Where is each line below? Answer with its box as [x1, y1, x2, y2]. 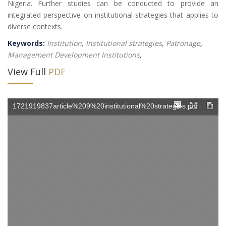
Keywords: [8, 38, 47, 48]
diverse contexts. [8, 22, 63, 31]
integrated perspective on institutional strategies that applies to [8, 10, 218, 20]
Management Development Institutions [8, 50, 140, 60]
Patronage [164, 38, 200, 48]
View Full [8, 66, 46, 78]
